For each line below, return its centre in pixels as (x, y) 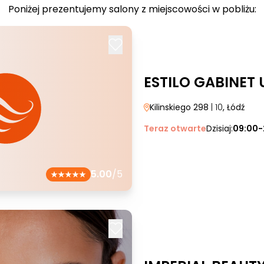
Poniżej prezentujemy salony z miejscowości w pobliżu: (132, 9)
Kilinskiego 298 (179, 107)
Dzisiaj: (220, 128)
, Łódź (234, 107)
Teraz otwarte (175, 128)
